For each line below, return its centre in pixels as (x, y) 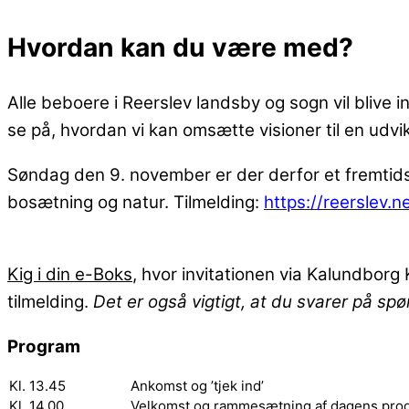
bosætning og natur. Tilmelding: (136, 202)
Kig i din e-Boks (70, 274)
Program (44, 346)
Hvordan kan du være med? (180, 47)
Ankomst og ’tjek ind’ (197, 386)
